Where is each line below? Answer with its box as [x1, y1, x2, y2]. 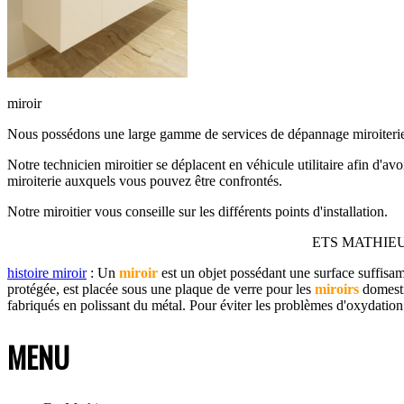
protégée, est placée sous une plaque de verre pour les [7, 280, 315, 297]
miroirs [315, 280, 359, 297]
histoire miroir [7, 264, 87, 280]
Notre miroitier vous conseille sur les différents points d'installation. [7, 203, 388, 219]
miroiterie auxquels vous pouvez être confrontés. [7, 172, 282, 188]
